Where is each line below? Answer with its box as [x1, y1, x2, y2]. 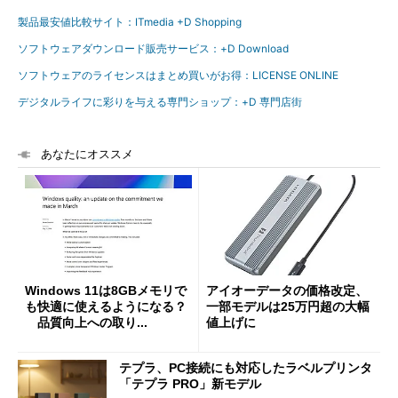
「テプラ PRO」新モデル [119, 377, 261, 392]
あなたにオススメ [41, 147, 133, 161]
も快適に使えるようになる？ [25, 298, 187, 314]
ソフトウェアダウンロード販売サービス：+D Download [18, 42, 289, 55]
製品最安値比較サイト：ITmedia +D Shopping [18, 15, 242, 28]
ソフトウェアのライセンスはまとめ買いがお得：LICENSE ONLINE [18, 68, 338, 82]
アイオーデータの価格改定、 [206, 283, 368, 298]
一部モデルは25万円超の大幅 [206, 298, 370, 314]
